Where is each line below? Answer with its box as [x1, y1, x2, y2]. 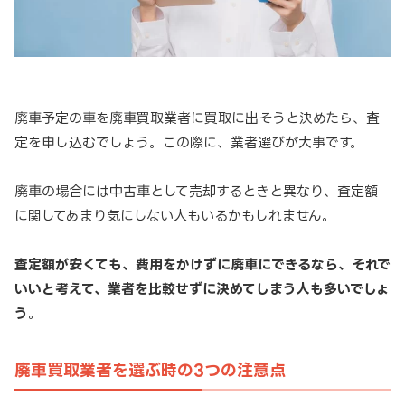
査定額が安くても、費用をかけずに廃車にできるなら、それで [14, 256, 391, 272]
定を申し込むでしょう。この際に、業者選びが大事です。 [14, 134, 363, 150]
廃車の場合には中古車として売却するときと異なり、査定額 [14, 183, 378, 199]
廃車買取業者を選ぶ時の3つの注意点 [14, 360, 286, 379]
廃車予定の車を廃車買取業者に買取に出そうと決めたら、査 [14, 109, 380, 126]
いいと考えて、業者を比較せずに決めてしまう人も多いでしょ [14, 280, 390, 297]
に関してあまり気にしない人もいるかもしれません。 [14, 207, 335, 223]
